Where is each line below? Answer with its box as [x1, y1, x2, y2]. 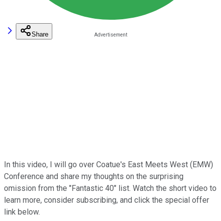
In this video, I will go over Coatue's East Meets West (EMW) [4, 159, 213, 169]
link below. [4, 207, 40, 217]
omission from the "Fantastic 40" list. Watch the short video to [4, 183, 217, 193]
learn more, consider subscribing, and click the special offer [4, 195, 209, 205]
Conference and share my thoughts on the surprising [4, 171, 184, 181]
